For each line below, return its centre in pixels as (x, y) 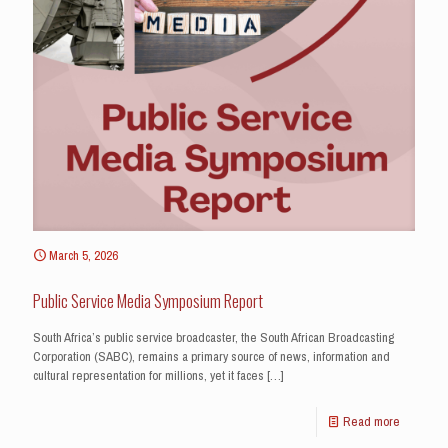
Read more (371, 421)
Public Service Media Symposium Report (148, 300)
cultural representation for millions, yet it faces (148, 375)
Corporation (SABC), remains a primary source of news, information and (211, 356)
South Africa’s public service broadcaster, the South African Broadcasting (213, 337)
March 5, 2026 (83, 255)
